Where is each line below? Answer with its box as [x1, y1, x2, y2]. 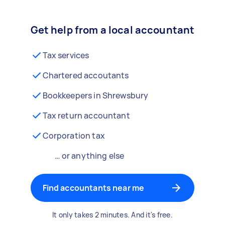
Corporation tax [42, 130, 105, 141]
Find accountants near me [42, 182, 145, 193]
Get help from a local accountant [30, 23, 195, 37]
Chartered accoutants [42, 70, 129, 81]
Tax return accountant [42, 110, 130, 121]
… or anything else [54, 150, 125, 161]
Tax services [42, 50, 89, 61]
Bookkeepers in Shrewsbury [42, 90, 149, 101]
